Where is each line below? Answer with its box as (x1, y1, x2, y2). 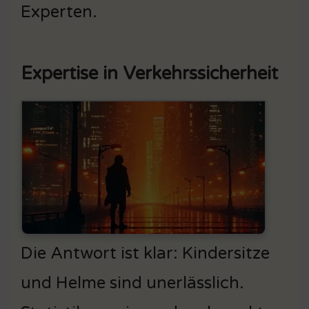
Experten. (21, 1, 97, 22)
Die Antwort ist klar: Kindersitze (21, 243, 270, 263)
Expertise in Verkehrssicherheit (21, 62, 278, 84)
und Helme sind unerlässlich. (21, 272, 244, 293)
